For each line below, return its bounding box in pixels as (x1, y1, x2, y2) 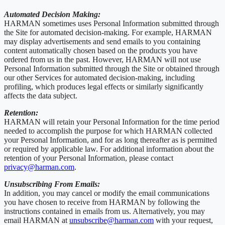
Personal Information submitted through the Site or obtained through (4, 64, 219, 73)
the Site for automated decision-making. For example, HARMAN (4, 28, 212, 37)
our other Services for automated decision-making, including (4, 73, 195, 82)
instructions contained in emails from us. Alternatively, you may (4, 206, 205, 215)
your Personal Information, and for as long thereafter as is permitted (4, 135, 217, 144)
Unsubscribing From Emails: (4, 179, 100, 188)
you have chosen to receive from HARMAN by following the (4, 197, 200, 206)
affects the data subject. (4, 91, 83, 100)
